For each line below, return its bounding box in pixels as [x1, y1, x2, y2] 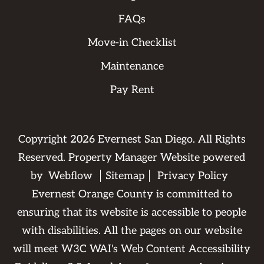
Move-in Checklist [87, 37, 177, 49]
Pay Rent [110, 84, 154, 97]
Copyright [18, 133, 70, 146]
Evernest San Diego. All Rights [94, 133, 246, 146]
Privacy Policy [157, 170, 229, 183]
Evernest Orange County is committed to [31, 188, 232, 201]
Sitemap [105, 170, 145, 183]
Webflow [48, 170, 93, 183]
